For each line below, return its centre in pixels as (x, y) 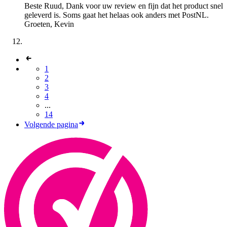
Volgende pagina (51, 125)
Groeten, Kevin (49, 24)
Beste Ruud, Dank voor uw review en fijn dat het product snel (124, 6)
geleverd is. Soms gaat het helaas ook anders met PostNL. (117, 15)
